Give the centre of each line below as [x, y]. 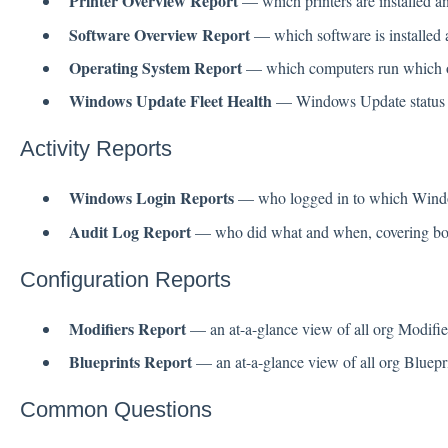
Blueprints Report [130, 362]
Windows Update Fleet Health [170, 100]
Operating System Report [155, 67]
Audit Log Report [129, 231]
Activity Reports [95, 148]
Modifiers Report [127, 328]
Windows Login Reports [151, 198]
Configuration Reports [125, 279]
